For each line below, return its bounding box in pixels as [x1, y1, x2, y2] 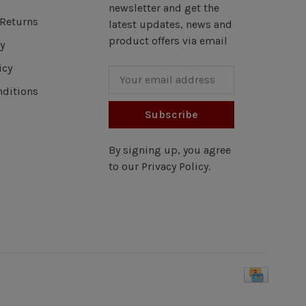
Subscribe [145, 107, 198, 121]
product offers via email [109, 33, 227, 47]
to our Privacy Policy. [109, 159, 210, 173]
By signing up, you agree [109, 143, 231, 156]
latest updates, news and [109, 17, 232, 31]
